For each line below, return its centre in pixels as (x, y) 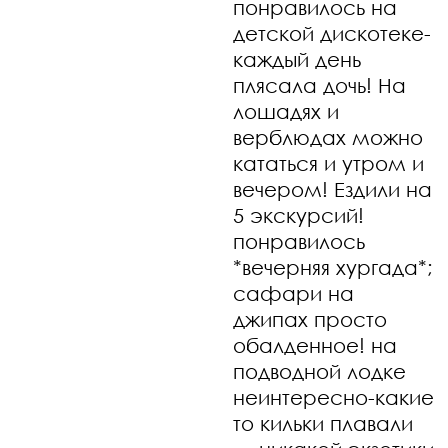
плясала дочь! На (320, 85)
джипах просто (310, 319)
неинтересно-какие (334, 397)
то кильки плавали (323, 423)
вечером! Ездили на (333, 189)
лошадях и (286, 111)
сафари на (294, 293)
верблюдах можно (328, 137)
